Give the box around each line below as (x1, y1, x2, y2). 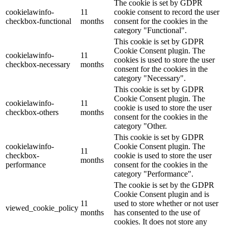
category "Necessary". (114, 73, 186, 82)
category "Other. (114, 121, 167, 130)
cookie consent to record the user (114, 7, 219, 16)
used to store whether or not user (114, 198, 218, 208)
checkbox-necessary (6, 60, 70, 69)
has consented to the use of (114, 208, 200, 217)
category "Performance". (114, 169, 193, 178)
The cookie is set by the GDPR (114, 180, 214, 189)
